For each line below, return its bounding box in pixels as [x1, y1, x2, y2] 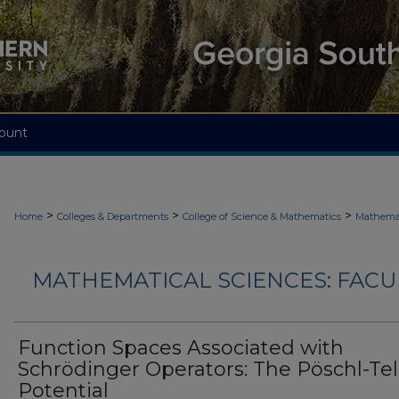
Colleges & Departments [57, 210, 168, 223]
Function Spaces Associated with [18, 336, 344, 361]
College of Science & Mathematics [183, 210, 341, 223]
